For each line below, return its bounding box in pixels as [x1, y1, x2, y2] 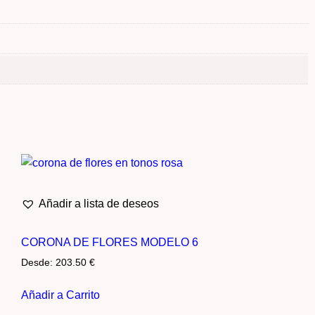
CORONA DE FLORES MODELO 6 [20, 236, 198, 248]
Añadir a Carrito [20, 289, 100, 302]
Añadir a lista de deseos [38, 197, 159, 210]
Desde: [20, 257, 56, 268]
